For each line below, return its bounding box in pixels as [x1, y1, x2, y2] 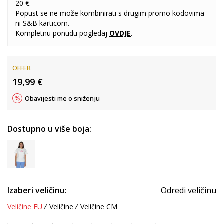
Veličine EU [7, 202, 42, 211]
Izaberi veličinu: [7, 185, 67, 196]
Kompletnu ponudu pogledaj [15, 28, 109, 38]
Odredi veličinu [161, 185, 216, 196]
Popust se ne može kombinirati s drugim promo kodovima [15, 8, 204, 18]
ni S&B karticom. [15, 18, 69, 28]
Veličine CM [80, 202, 117, 211]
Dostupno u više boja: [7, 123, 91, 134]
